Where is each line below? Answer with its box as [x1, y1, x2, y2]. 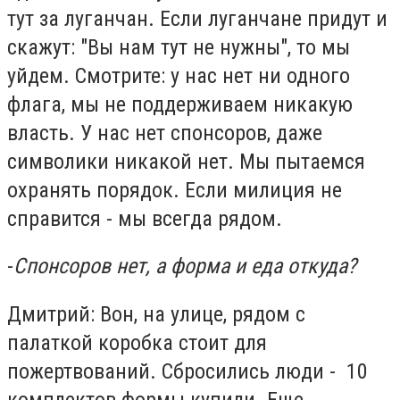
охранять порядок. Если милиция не [7, 177, 342, 203]
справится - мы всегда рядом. [7, 205, 282, 231]
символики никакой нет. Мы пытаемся [7, 148, 365, 174]
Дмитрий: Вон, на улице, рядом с [7, 301, 305, 327]
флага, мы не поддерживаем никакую [7, 91, 353, 117]
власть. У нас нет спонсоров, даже [7, 120, 322, 146]
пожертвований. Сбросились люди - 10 [7, 358, 368, 384]
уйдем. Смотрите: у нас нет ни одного [7, 62, 350, 88]
